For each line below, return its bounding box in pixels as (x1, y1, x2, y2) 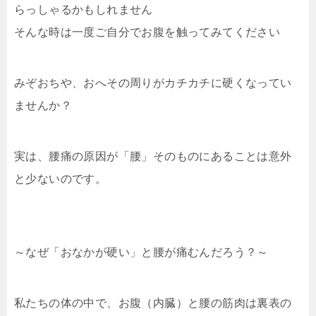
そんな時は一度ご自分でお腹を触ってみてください (14, 26, 281, 38)
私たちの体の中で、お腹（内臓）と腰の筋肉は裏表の (14, 297, 292, 309)
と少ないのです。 (14, 173, 107, 185)
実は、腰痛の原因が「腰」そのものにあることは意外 (14, 150, 292, 162)
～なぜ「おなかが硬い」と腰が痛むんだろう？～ (14, 246, 269, 258)
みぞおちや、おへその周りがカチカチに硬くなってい (14, 77, 292, 89)
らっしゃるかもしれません (14, 4, 153, 16)
